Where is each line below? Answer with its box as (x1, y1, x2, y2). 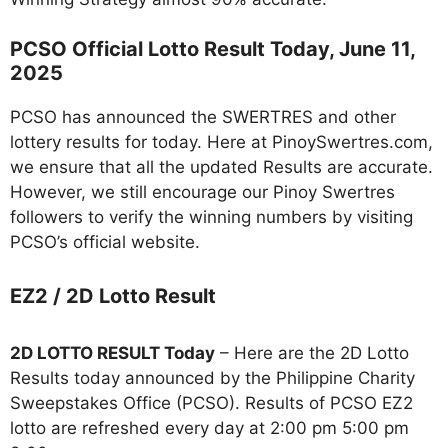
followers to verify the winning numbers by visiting (10, 207, 413, 228)
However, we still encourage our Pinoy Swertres (10, 182, 395, 203)
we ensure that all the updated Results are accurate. (10, 157, 433, 178)
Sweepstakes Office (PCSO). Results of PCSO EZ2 (10, 392, 413, 413)
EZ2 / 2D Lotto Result (10, 283, 216, 308)
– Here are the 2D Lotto (215, 342, 409, 363)
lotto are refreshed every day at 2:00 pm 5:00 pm (10, 417, 409, 438)
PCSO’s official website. (10, 232, 200, 253)
